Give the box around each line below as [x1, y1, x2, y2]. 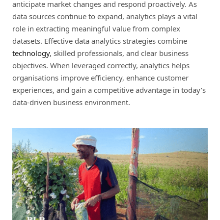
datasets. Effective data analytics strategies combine [12, 36, 187, 46]
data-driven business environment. [12, 97, 130, 107]
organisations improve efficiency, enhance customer [12, 73, 189, 82]
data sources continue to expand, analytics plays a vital [12, 11, 197, 21]
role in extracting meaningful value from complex [12, 24, 180, 33]
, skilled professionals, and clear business [50, 48, 189, 58]
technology [12, 48, 50, 58]
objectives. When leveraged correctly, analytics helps [12, 60, 190, 70]
